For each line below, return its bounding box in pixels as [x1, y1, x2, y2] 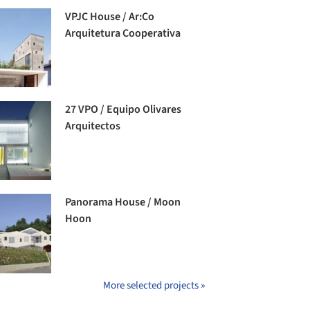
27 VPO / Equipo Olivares [65, 102, 182, 118]
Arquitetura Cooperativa [65, 26, 181, 41]
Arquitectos [65, 118, 121, 134]
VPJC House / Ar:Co [65, 9, 155, 24]
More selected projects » [103, 277, 205, 293]
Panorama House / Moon [65, 194, 181, 210]
